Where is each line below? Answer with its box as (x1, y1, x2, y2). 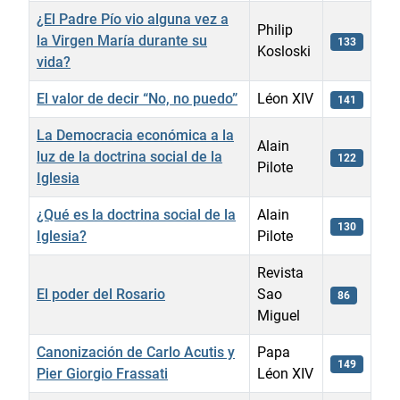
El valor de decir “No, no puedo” (37, 89, 237, 107)
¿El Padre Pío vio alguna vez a (37, 10, 229, 28)
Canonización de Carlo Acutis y (37, 343, 235, 361)
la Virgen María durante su (37, 31, 207, 49)
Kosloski (257, 42, 311, 60)
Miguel (257, 306, 300, 324)
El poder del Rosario (37, 285, 165, 303)
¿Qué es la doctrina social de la (37, 205, 236, 223)
